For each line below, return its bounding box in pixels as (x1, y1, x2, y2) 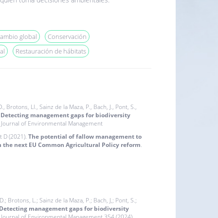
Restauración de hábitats (15, 46, 86, 55)
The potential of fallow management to (28, 132, 142, 141)
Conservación (47, 32, 87, 41)
